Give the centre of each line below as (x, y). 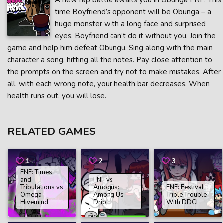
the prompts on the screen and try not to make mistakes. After (114, 72)
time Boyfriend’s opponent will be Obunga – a (133, 12)
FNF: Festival (185, 187)
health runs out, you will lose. (57, 96)
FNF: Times (37, 172)
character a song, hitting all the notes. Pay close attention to (110, 60)
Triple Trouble (186, 195)
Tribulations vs (42, 187)
